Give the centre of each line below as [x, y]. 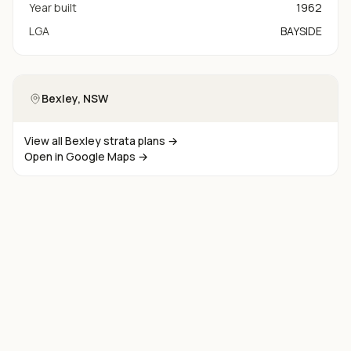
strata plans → [139, 141]
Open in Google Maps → [86, 156]
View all [45, 141]
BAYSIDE [301, 31]
